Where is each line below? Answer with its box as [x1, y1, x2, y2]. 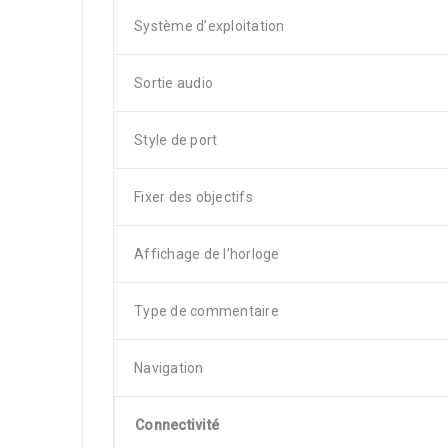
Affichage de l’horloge [134, 246, 280, 262]
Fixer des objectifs [134, 189, 253, 205]
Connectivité [135, 417, 219, 433]
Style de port [134, 132, 218, 148]
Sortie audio [134, 75, 213, 91]
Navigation [134, 360, 204, 376]
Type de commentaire [134, 303, 279, 319]
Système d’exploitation [134, 18, 285, 34]
